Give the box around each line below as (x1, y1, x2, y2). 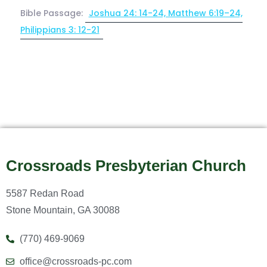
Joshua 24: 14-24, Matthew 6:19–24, (88, 7, 243, 19)
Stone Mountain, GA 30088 (6, 204, 120, 215)
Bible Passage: (20, 7, 85, 19)
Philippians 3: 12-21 (20, 23, 100, 36)
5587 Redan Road (6, 188, 84, 198)
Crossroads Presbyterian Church (6, 156, 246, 175)
